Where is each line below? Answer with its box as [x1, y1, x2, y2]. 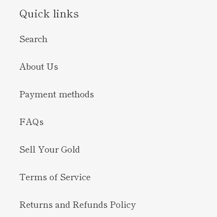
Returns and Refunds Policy [19, 198, 136, 211]
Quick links [19, 4, 79, 20]
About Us [19, 60, 58, 73]
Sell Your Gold [19, 142, 80, 155]
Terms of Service [19, 170, 91, 183]
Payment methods [19, 87, 94, 100]
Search [19, 32, 47, 45]
